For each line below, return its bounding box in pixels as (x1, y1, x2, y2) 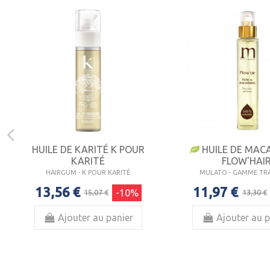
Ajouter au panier (58, 212, 134, 223)
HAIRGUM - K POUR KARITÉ (46, 168, 131, 176)
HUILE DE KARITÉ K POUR (31, 143, 145, 155)
